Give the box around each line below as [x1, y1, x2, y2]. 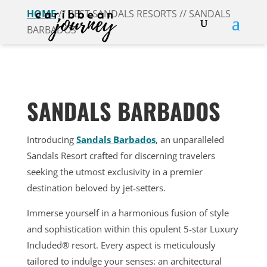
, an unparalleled [155, 133, 224, 145]
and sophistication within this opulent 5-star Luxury [26, 223, 238, 235]
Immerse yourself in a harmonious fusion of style [26, 207, 229, 219]
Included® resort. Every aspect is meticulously [26, 239, 216, 251]
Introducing [26, 133, 76, 145]
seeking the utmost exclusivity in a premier [26, 166, 203, 178]
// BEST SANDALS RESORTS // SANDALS [55, 7, 231, 20]
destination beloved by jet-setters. [26, 182, 166, 194]
